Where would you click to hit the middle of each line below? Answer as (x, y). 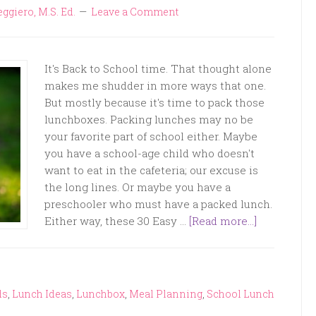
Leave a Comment (134, 12)
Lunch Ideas (42, 294)
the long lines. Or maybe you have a (138, 187)
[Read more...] (223, 221)
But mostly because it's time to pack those (154, 102)
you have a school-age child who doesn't (150, 153)
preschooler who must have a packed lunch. (158, 204)
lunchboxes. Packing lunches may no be (149, 119)
